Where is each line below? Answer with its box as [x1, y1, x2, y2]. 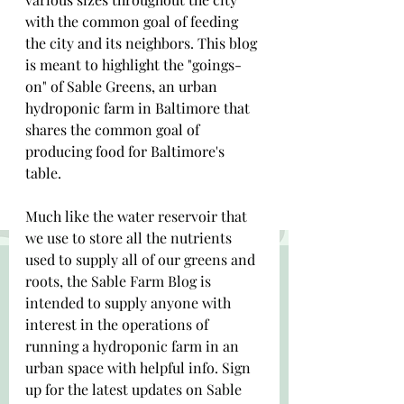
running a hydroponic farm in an [25, 336, 243, 355]
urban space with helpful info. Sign [25, 358, 254, 377]
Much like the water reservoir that [25, 207, 251, 225]
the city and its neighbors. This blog [25, 33, 261, 52]
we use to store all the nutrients [25, 228, 235, 247]
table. [25, 163, 65, 182]
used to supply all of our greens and [25, 250, 259, 269]
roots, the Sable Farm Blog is [25, 271, 215, 290]
